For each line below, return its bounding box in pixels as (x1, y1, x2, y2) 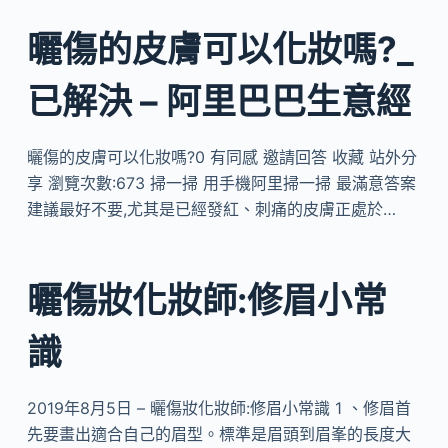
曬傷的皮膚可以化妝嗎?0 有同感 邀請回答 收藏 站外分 (26, 146, 417, 167)
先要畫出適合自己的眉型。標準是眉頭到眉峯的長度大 (26, 424, 411, 444)
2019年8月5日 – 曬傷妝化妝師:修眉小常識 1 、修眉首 (26, 398, 411, 418)
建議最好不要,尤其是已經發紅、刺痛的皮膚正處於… (26, 198, 396, 219)
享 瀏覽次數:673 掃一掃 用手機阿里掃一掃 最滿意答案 (26, 172, 416, 193)
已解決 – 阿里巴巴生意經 (26, 79, 411, 122)
